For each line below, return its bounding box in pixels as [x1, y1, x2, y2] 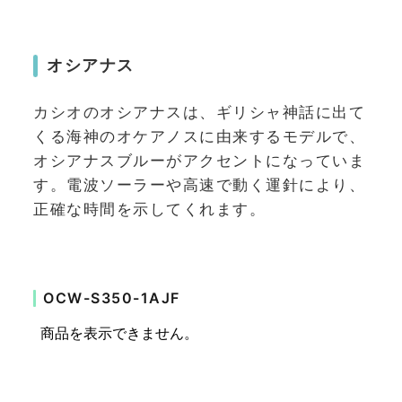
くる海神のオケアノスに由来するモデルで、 [33, 127, 365, 145]
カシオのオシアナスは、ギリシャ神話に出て [33, 102, 365, 121]
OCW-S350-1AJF [43, 289, 186, 307]
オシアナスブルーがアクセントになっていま [33, 151, 365, 170]
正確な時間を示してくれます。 [33, 199, 266, 218]
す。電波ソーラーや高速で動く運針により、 [33, 175, 365, 194]
